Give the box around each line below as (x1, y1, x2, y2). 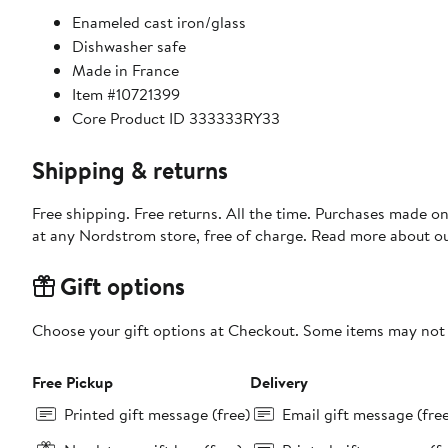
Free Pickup (32, 370, 113, 393)
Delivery (250, 370, 308, 393)
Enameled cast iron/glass (72, 10, 246, 33)
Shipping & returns (32, 152, 228, 187)
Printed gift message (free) (64, 402, 250, 425)
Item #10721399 (72, 82, 180, 105)
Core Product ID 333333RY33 (72, 106, 280, 129)
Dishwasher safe (72, 34, 186, 57)
